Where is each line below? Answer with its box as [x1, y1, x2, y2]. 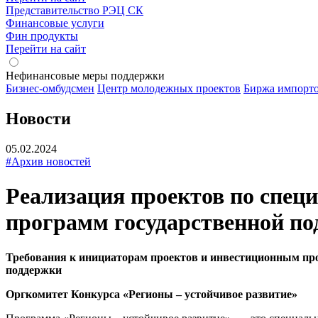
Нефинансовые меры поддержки [6, 70, 165, 82]
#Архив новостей [6, 155, 91, 168]
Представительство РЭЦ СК [6, 4, 143, 16]
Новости [6, 109, 71, 128]
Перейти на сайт [6, 43, 86, 55]
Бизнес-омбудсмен [6, 82, 94, 94]
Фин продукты [6, 30, 78, 42]
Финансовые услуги [6, 17, 104, 29]
